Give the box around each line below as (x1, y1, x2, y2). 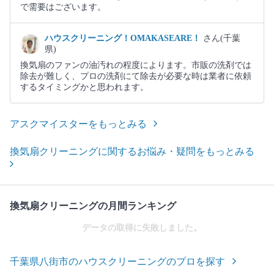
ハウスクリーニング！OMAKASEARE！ (45, 34, 203, 43)
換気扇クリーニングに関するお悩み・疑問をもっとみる (10, 146, 254, 157)
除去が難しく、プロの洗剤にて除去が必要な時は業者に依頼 (20, 72, 251, 81)
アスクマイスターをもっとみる (10, 119, 147, 130)
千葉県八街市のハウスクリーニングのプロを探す (10, 256, 225, 267)
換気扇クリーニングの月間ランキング (10, 201, 176, 212)
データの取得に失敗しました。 (82, 223, 202, 233)
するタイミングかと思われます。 (20, 83, 149, 92)
